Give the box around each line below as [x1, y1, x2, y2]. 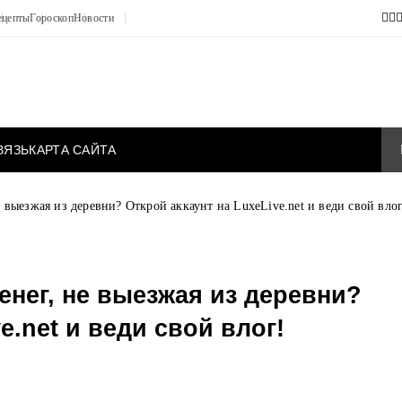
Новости [73, 12, 114, 24]
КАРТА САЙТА [29, 143, 117, 157]
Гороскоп [30, 12, 74, 24]
